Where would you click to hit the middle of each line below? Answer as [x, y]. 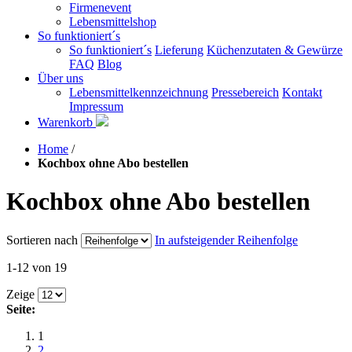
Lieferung [179, 50]
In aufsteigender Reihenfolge [226, 240]
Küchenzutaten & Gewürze [275, 50]
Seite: [21, 309]
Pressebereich [245, 92]
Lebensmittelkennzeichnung [139, 92]
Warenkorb [67, 122]
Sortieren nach [42, 240]
